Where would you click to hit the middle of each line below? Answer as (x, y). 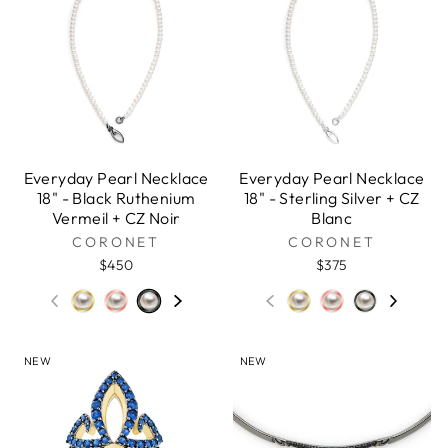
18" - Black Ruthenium (116, 198)
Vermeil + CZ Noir (116, 218)
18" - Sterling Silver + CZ (332, 198)
